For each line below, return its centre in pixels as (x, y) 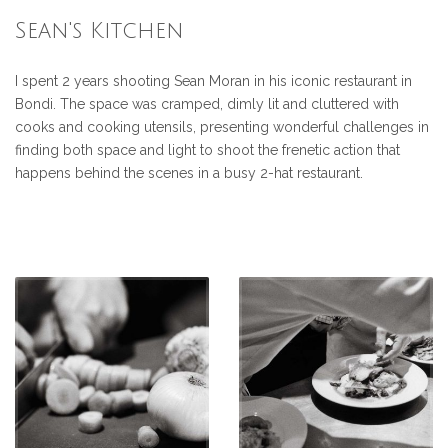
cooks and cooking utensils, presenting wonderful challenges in (222, 126)
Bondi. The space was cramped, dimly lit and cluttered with (207, 103)
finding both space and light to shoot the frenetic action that (207, 149)
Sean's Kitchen (99, 31)
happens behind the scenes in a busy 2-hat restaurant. (189, 172)
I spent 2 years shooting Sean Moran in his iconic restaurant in (213, 80)
